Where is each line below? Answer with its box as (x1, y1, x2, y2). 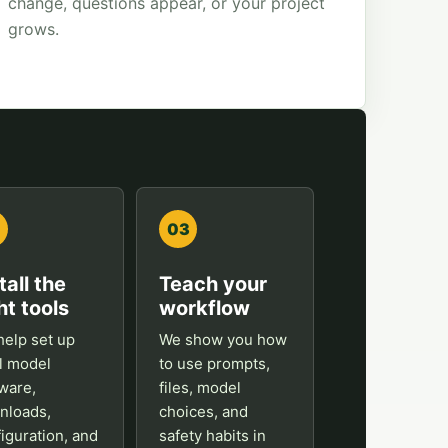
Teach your (159, 272, 268, 296)
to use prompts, (159, 354, 271, 373)
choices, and (159, 402, 249, 421)
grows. (8, 19, 60, 39)
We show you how (159, 330, 288, 349)
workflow (159, 296, 251, 320)
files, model (159, 378, 242, 397)
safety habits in (159, 426, 267, 445)
